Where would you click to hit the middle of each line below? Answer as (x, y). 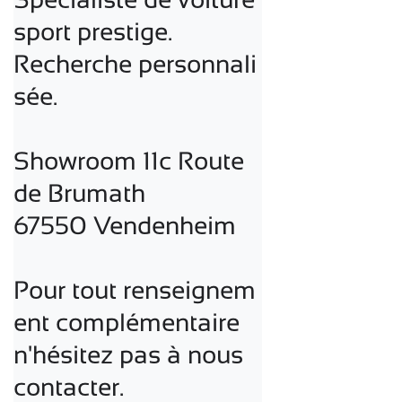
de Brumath (79, 193)
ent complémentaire (127, 322)
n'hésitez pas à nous (128, 354)
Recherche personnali (135, 64)
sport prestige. (93, 31)
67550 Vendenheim (125, 225)
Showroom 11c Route (129, 161)
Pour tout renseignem (135, 290)
